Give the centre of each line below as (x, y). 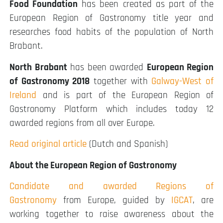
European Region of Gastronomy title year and (111, 18)
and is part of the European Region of (125, 95)
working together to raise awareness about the (111, 215)
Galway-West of (183, 81)
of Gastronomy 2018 (50, 81)
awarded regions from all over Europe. (82, 123)
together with (121, 81)
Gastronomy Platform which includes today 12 (111, 109)
